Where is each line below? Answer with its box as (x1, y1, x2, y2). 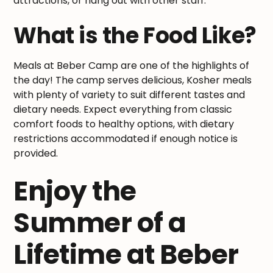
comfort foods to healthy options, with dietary (13, 116, 235, 131)
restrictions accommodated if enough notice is (13, 131, 238, 146)
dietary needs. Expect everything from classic (13, 102, 233, 116)
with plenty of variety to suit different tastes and (13, 87, 246, 102)
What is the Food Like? (13, 19, 257, 51)
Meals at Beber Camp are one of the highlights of (13, 58, 250, 73)
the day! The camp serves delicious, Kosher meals (13, 73, 252, 87)
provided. (13, 146, 58, 160)
